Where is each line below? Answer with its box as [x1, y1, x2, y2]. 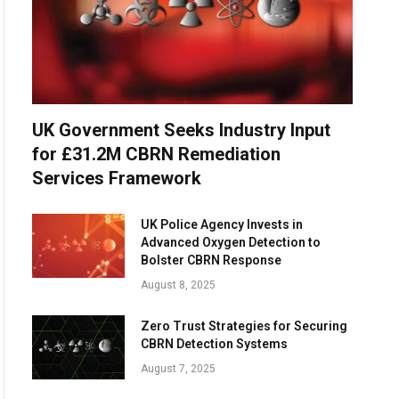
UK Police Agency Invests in [140, 217, 303, 232]
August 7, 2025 [140, 362, 216, 376]
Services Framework [31, 167, 201, 190]
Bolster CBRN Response [140, 253, 281, 268]
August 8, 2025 [140, 279, 216, 292]
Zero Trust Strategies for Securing [140, 319, 347, 334]
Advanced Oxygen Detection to [140, 235, 321, 250]
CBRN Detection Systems [140, 337, 288, 352]
